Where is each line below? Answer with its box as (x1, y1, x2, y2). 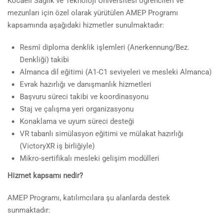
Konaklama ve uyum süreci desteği (20, 117, 134, 126)
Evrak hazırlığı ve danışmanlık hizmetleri (20, 80, 151, 89)
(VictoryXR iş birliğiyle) (20, 142, 95, 150)
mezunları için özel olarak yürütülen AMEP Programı (7, 8, 178, 17)
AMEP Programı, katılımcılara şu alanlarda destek (7, 193, 170, 202)
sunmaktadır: (7, 206, 50, 215)
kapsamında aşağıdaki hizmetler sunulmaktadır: (7, 21, 164, 30)
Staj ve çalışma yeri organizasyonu (20, 105, 134, 113)
